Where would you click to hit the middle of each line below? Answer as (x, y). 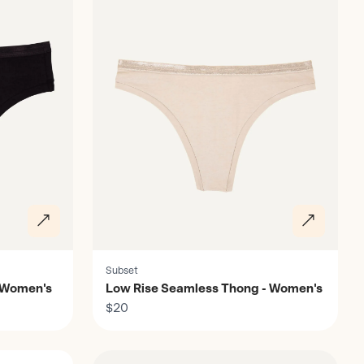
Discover (93, 350)
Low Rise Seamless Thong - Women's (214, 288)
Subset (122, 270)
